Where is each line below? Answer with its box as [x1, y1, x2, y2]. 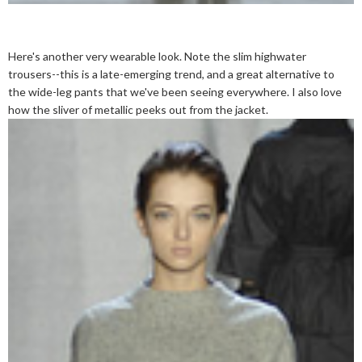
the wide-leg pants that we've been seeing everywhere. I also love [8, 84, 342, 99]
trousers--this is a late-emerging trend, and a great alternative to [8, 66, 335, 81]
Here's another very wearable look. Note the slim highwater [8, 48, 306, 63]
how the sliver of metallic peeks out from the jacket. [8, 102, 268, 116]
